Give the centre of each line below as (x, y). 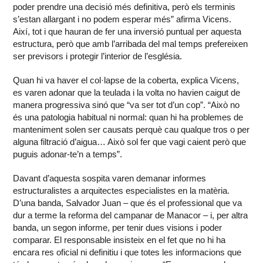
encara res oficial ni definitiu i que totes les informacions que (127, 252)
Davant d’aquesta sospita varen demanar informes (110, 178)
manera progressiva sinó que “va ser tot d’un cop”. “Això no (127, 105)
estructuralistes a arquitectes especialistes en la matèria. (122, 191)
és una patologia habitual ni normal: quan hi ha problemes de (128, 117)
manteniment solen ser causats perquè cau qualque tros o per (131, 130)
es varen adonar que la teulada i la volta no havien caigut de (127, 93)
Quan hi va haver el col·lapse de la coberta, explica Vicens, (126, 80)
